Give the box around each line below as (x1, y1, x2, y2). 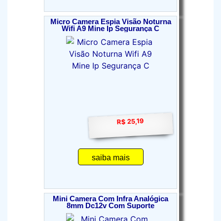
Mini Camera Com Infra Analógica (53, 195, 168, 203)
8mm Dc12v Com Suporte (67, 202, 154, 210)
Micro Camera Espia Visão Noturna (50, 18, 171, 26)
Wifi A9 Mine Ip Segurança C (62, 25, 159, 33)
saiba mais (91, 153, 130, 162)
